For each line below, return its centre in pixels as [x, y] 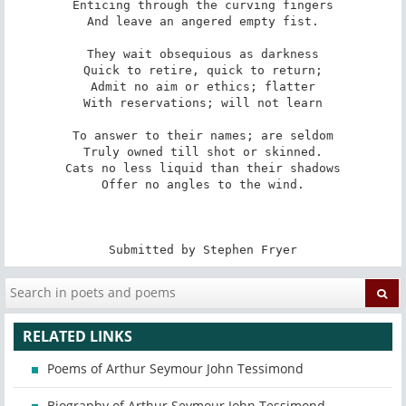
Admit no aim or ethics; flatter [203, 86]
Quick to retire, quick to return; [203, 70]
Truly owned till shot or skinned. [203, 151]
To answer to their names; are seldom [203, 135]
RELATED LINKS [77, 337]
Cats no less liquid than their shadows [203, 168]
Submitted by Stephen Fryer [203, 249]
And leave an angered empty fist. [203, 21]
